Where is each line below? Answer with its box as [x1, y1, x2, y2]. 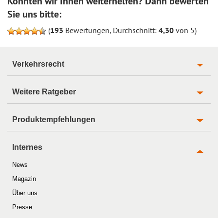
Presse [12, 203, 32, 211]
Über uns [12, 189, 37, 197]
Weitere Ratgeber [12, 87, 76, 96]
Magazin [12, 175, 36, 182]
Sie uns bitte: [7, 7, 61, 20]
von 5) [174, 25, 197, 35]
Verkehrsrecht [12, 59, 64, 68]
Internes [12, 143, 42, 151]
